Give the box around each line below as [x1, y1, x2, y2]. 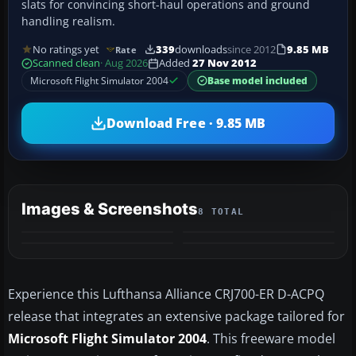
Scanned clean [33, 56, 100, 71]
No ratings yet [33, 42, 99, 56]
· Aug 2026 [100, 56, 148, 71]
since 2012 [226, 42, 276, 56]
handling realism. [21, 14, 115, 29]
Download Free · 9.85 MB [106, 114, 266, 132]
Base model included [207, 75, 308, 87]
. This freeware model [207, 330, 335, 348]
